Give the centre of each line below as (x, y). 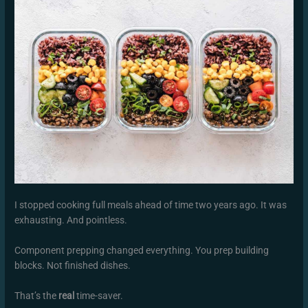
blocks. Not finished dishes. (73, 265)
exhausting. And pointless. (71, 220)
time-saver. (99, 295)
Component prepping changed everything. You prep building (142, 250)
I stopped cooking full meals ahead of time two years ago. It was (151, 205)
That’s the (37, 295)
